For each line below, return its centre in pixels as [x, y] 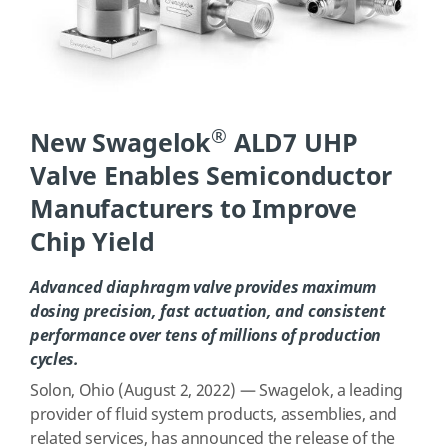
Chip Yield [92, 243]
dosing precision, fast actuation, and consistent [208, 311]
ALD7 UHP [292, 144]
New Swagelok [121, 144]
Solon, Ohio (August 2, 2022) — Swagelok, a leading [216, 391]
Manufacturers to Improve [194, 210]
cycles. [54, 359]
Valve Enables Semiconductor [211, 177]
